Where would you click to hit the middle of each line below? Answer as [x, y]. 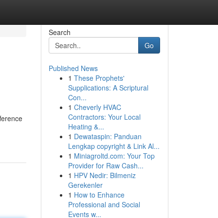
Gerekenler [85, 185]
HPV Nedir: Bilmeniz [105, 175]
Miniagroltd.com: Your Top [114, 156]
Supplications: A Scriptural [108, 88]
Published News [73, 68]
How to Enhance [99, 195]
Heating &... [86, 127]
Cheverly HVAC [97, 107]
